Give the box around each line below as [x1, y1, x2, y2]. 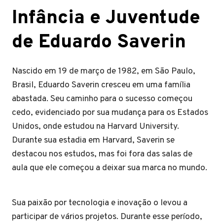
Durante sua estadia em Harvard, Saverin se [12, 135, 175, 146]
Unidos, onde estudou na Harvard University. [12, 121, 179, 132]
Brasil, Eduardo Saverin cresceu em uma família [12, 79, 190, 91]
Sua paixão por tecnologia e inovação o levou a [12, 197, 187, 209]
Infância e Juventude [12, 6, 200, 31]
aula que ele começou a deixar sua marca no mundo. [12, 162, 207, 174]
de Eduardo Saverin [12, 31, 186, 55]
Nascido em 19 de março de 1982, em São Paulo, [12, 66, 195, 77]
